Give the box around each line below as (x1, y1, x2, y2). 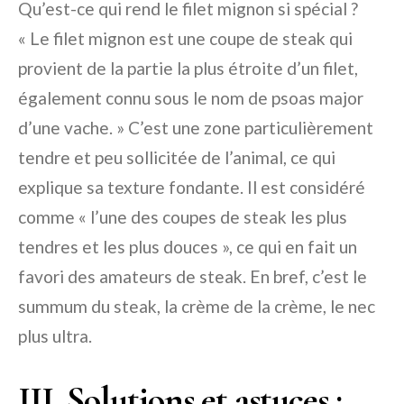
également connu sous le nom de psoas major (18, 87, 363, 109)
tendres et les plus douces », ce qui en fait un (18, 236, 357, 258)
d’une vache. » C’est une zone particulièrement (18, 117, 373, 139)
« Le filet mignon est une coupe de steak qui (18, 28, 353, 50)
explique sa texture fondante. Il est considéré (18, 177, 365, 198)
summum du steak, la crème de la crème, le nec (18, 296, 375, 317)
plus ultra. (18, 326, 92, 347)
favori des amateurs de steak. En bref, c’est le (18, 266, 367, 288)
